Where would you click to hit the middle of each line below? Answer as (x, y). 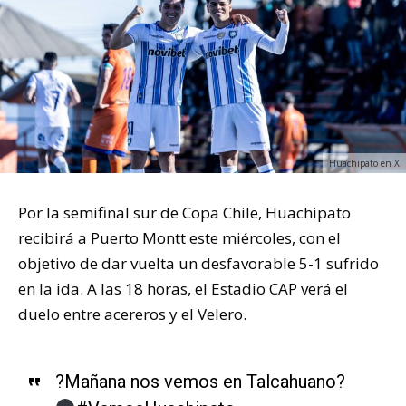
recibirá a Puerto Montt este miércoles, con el (179, 237)
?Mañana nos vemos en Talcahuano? (200, 381)
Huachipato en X (364, 163)
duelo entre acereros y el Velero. (132, 314)
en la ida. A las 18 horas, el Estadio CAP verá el (183, 288)
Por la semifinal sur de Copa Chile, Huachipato (184, 212)
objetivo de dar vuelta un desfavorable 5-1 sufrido (198, 263)
